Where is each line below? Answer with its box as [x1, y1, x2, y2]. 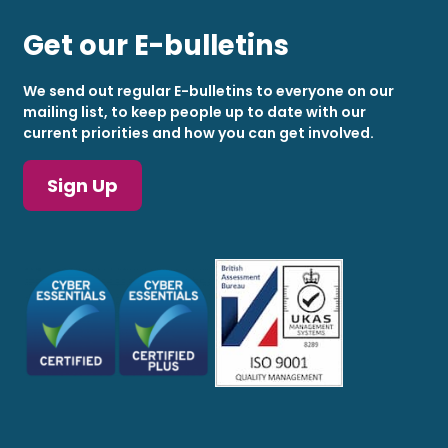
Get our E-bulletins [22, 25, 289, 65]
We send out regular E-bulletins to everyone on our [22, 80, 394, 101]
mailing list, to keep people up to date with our [22, 101, 366, 122]
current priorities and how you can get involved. [22, 122, 374, 143]
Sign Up [46, 172, 118, 198]
